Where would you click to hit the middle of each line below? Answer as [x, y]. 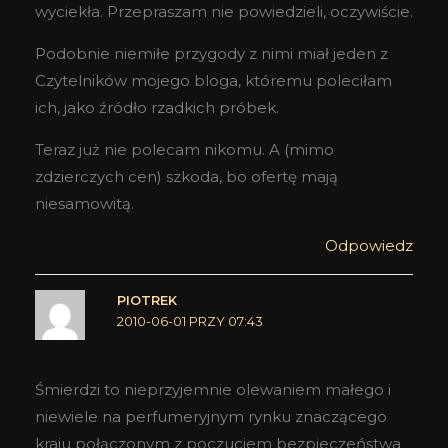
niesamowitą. [84, 204]
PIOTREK [146, 301]
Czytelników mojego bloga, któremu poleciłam [213, 81]
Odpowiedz [369, 246]
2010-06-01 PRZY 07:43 [189, 322]
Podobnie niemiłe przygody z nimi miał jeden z [211, 54]
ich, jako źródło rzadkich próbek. [157, 108]
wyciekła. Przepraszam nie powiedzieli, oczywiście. [224, 12]
